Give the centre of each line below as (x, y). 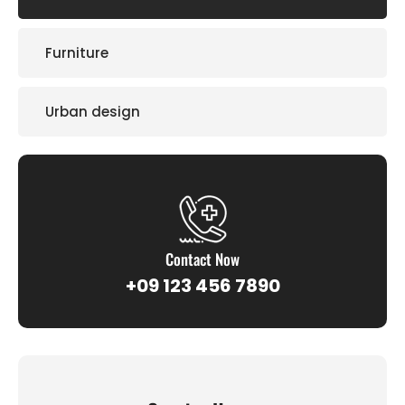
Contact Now (202, 259)
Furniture (77, 52)
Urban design (93, 111)
